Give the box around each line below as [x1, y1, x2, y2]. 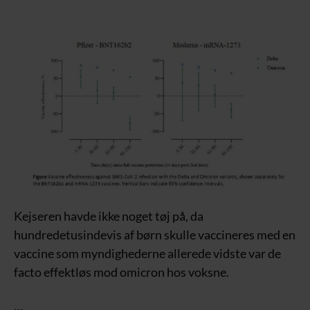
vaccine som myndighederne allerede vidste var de [14, 245, 281, 261]
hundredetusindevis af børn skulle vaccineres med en [14, 226, 295, 242]
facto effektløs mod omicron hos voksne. [14, 264, 229, 280]
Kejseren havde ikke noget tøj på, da [14, 208, 203, 224]
